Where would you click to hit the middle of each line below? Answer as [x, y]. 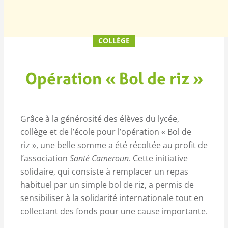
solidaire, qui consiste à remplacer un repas [104, 171]
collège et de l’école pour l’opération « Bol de [106, 132]
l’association [45, 158]
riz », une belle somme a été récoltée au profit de [114, 145]
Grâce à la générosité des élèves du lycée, [100, 118]
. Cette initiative [158, 158]
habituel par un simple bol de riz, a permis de [107, 184]
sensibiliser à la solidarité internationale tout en [112, 198]
